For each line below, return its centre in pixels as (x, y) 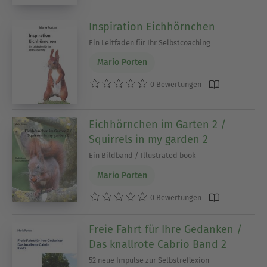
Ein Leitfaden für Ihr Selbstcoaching (150, 42)
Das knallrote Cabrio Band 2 (158, 245)
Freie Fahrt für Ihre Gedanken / (166, 230)
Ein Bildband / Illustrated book (142, 156)
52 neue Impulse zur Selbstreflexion (149, 260)
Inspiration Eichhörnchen (152, 27)
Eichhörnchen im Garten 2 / (158, 125)
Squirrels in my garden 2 (149, 140)
